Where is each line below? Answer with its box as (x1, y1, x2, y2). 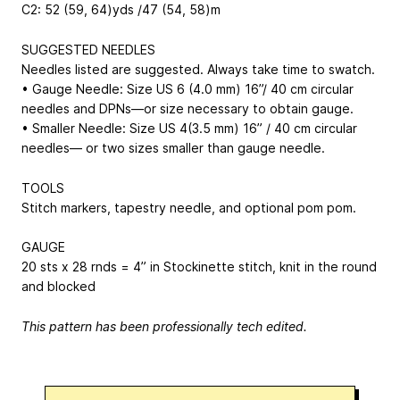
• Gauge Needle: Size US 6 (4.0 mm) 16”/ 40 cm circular (21, 80, 354, 96)
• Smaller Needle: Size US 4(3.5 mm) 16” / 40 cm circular (21, 120, 357, 136)
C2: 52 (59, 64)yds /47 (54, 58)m (21, 2, 221, 18)
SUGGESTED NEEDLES (21, 41, 155, 57)
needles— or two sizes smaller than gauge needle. (21, 139, 325, 155)
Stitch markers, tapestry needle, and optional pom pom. (21, 199, 356, 215)
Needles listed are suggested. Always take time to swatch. (21, 61, 375, 77)
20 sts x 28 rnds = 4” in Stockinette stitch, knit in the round (21, 259, 377, 275)
